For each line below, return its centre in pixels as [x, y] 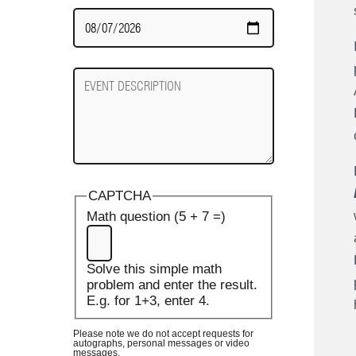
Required [100, 31]
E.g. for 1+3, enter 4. [148, 301]
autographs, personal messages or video [161, 343]
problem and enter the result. [172, 285]
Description [107, 91]
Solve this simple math [154, 269]
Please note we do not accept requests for [163, 333]
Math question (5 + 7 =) [156, 217]
